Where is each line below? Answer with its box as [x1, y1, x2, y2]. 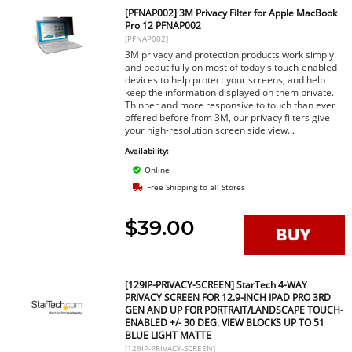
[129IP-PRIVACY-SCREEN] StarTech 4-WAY [125, 278, 308, 291]
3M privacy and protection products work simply [125, 48, 335, 61]
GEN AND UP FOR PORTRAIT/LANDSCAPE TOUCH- [125, 303, 344, 317]
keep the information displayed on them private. [125, 86, 335, 99]
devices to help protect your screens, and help [125, 73, 326, 86]
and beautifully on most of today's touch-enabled [125, 60, 338, 74]
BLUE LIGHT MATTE [125, 328, 212, 342]
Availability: [125, 145, 170, 156]
